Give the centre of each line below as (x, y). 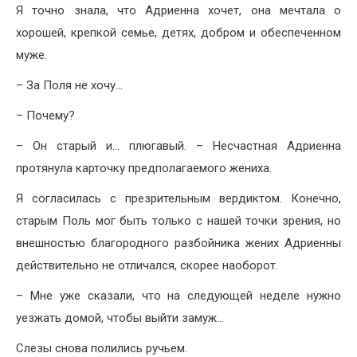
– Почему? (45, 116)
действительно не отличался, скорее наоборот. (147, 266)
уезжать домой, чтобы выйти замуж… (120, 318)
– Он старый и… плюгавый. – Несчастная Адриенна (178, 146)
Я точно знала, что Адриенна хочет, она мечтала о (178, 11)
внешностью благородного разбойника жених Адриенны (178, 243)
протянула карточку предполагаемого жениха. (144, 169)
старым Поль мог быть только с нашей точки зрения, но (178, 221)
